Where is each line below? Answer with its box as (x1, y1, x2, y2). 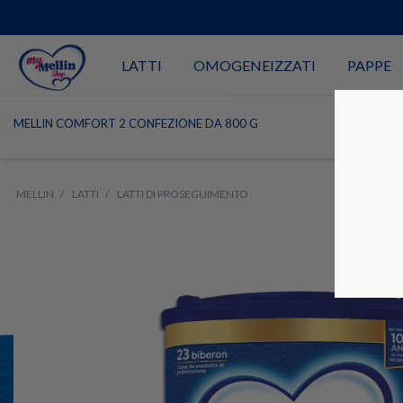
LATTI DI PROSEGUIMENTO (117, 187, 248, 201)
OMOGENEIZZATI (193, 56, 316, 74)
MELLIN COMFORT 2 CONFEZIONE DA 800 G (13, 116, 258, 130)
